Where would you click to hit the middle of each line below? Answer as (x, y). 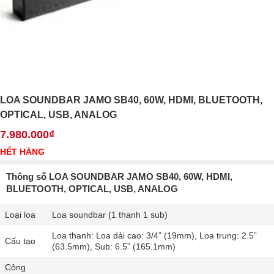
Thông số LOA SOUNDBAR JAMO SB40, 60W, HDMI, (119, 177)
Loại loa (20, 215)
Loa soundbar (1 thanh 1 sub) (110, 215)
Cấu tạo (20, 241)
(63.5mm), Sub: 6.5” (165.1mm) (114, 247)
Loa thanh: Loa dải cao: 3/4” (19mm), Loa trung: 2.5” (154, 236)
